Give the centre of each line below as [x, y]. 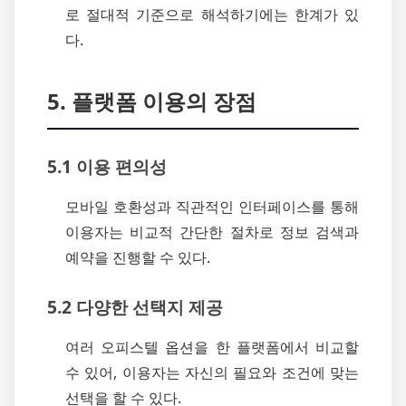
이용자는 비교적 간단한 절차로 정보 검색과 [212, 232]
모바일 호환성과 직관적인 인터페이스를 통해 [212, 207]
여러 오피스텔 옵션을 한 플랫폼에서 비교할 [212, 347]
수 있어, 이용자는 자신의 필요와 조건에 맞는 [212, 372]
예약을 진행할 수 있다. [138, 258]
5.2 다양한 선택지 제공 [135, 307]
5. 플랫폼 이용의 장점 [152, 101]
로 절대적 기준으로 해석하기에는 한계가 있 [212, 15]
